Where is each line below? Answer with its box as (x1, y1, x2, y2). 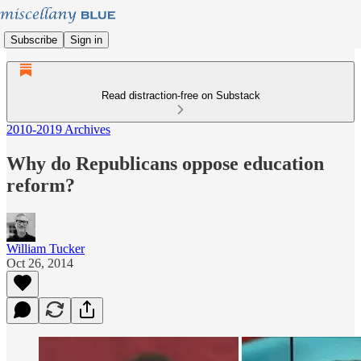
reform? (6, 174, 75, 196)
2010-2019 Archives (6, 122, 110, 136)
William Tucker (6, 241, 85, 255)
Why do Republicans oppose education (6, 152, 324, 174)
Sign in (70, 33, 102, 46)
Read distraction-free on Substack (101, 89, 260, 102)
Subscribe (10, 33, 57, 46)
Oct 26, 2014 (6, 255, 73, 270)
